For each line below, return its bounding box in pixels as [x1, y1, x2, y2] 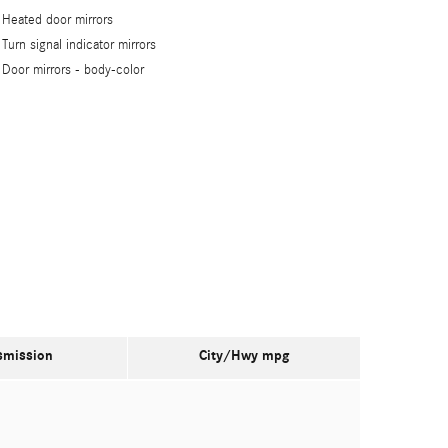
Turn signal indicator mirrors [2, 36, 157, 53]
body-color [84, 61, 145, 78]
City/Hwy [199, 346, 262, 364]
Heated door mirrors [2, 11, 114, 28]
